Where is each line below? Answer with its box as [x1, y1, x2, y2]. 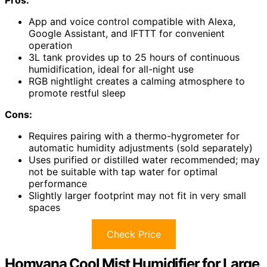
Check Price [106, 228, 161, 240]
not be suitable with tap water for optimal [29, 165, 218, 178]
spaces [29, 201, 60, 213]
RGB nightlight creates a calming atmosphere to [29, 74, 245, 87]
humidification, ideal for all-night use [29, 63, 194, 75]
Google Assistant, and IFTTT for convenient [29, 27, 225, 39]
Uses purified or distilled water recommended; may [29, 153, 260, 166]
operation [29, 39, 72, 51]
